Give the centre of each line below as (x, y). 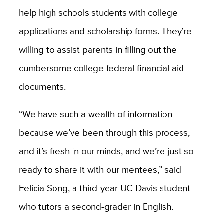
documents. (42, 86)
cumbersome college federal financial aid (101, 68)
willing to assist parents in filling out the (98, 49)
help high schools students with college (98, 12)
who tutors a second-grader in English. (96, 207)
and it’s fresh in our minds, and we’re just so (106, 151)
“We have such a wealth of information (95, 114)
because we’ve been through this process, (104, 133)
